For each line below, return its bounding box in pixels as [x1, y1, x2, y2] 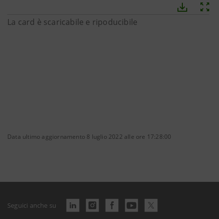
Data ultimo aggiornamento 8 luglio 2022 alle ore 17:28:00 [7, 132, 172, 141]
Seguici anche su [7, 200, 57, 210]
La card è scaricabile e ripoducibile [7, 17, 138, 28]
